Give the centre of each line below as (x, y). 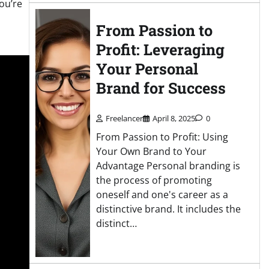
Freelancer (124, 118)
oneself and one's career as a (162, 194)
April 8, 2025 (174, 118)
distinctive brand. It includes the (168, 209)
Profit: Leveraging (160, 49)
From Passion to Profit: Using (162, 137)
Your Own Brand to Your (151, 151)
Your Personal (147, 68)
